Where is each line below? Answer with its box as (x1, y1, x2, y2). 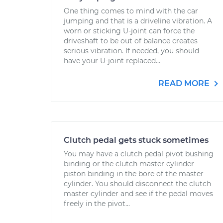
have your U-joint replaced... (64, 56, 160, 65)
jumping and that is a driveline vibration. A (64, 16, 212, 25)
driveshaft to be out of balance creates (64, 36, 198, 45)
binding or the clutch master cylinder (64, 159, 194, 168)
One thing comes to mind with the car (64, 6, 198, 15)
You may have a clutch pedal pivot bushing (64, 149, 214, 158)
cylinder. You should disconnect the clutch (64, 179, 211, 188)
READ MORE (158, 79, 212, 88)
